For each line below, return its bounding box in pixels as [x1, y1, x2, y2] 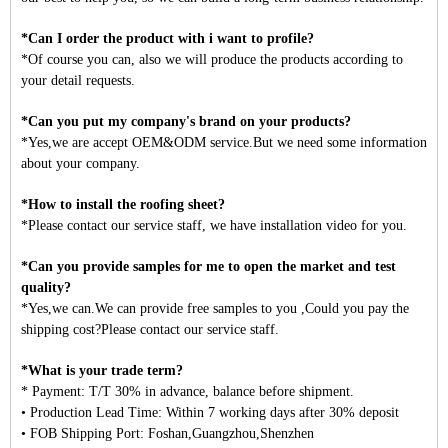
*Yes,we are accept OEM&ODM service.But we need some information [21, 135, 427, 151]
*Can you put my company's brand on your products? [21, 114, 351, 130]
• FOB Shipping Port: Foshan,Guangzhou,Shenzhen [21, 426, 314, 442]
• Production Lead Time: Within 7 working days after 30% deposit [21, 405, 399, 421]
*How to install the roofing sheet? [21, 197, 225, 213]
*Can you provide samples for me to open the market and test [21, 259, 396, 275]
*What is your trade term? [21, 363, 183, 379]
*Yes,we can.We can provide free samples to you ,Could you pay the [21, 301, 409, 317]
